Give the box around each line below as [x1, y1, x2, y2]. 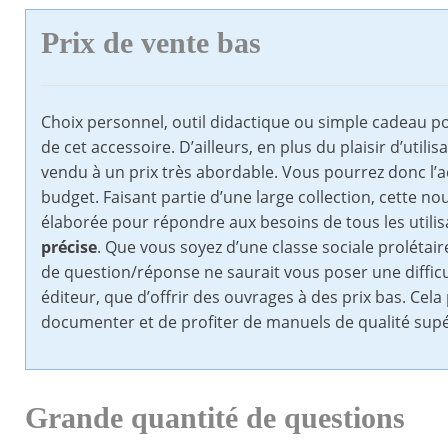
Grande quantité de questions [25, 401, 405, 436]
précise [41, 236, 97, 259]
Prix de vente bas [41, 26, 261, 61]
